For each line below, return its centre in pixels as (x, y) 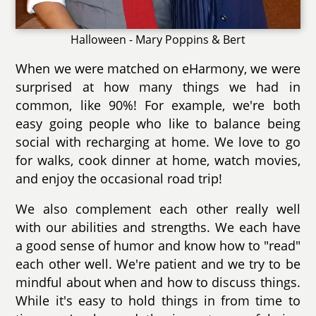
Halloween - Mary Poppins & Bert (158, 39)
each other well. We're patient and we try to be (158, 264)
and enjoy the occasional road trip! (119, 178)
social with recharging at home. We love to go (158, 141)
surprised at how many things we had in (158, 86)
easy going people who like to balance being (158, 123)
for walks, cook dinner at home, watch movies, (158, 160)
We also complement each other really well (158, 209)
